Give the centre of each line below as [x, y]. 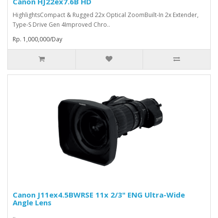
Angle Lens [32, 203]
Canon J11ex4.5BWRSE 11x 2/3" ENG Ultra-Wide [99, 195]
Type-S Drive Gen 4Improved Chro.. [61, 25]
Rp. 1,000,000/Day [37, 39]
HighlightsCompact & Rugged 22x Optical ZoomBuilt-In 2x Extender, [106, 15]
